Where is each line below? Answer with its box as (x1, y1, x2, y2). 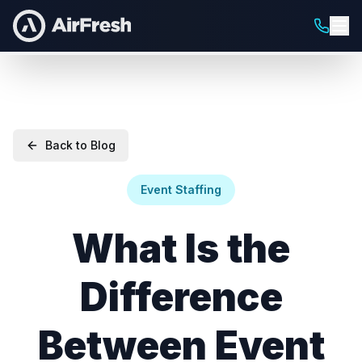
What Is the (72, 225, 290, 272)
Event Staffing (141, 183, 221, 196)
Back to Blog (45, 138, 116, 152)
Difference (79, 273, 283, 321)
